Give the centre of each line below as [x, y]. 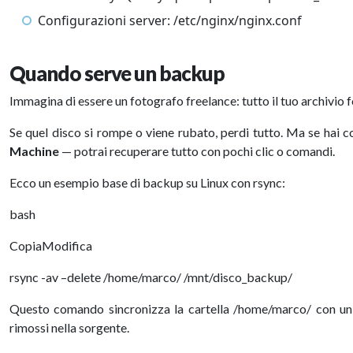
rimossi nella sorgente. [69, 327]
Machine [34, 151]
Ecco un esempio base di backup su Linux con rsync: [147, 182]
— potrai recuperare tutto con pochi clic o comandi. [197, 151]
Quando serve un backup [117, 73]
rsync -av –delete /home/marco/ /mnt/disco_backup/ [151, 277]
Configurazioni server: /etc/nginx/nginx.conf [170, 20]
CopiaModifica [51, 245]
